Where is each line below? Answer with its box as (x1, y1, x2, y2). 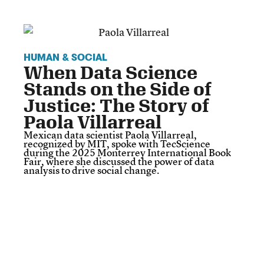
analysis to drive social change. (24, 163, 159, 177)
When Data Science (24, 62, 197, 83)
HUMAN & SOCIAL (24, 52, 107, 64)
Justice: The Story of (24, 95, 209, 116)
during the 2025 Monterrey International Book (24, 146, 231, 160)
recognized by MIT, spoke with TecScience (24, 137, 210, 151)
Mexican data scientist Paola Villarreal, (24, 128, 197, 142)
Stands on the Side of (24, 78, 212, 100)
